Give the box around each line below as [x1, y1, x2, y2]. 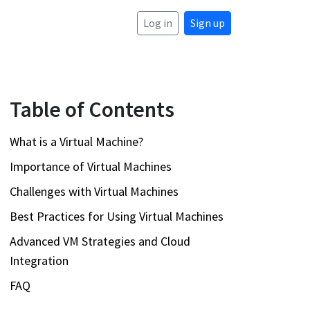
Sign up [190, 17, 225, 30]
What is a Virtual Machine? [10, 133, 143, 149]
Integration [10, 252, 69, 268]
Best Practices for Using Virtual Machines [10, 208, 224, 224]
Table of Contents [10, 95, 174, 123]
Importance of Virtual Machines [10, 158, 172, 174]
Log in [143, 17, 172, 30]
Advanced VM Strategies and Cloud [10, 232, 190, 249]
